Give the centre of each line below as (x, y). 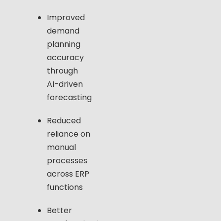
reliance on (69, 134)
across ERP (68, 174)
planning (64, 44)
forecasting (69, 97)
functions (65, 187)
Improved (66, 18)
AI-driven (65, 84)
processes (67, 161)
